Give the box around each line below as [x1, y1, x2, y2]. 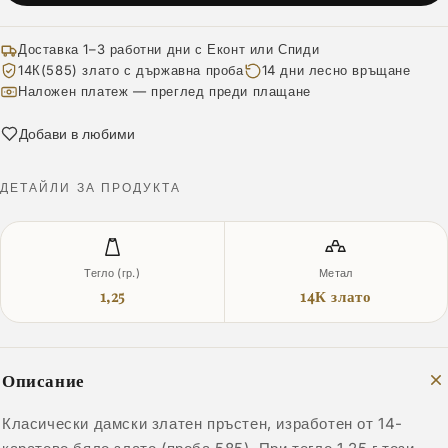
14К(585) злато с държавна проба [18, 62, 244, 78]
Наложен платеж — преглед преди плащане [18, 83, 311, 99]
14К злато [300, 286, 372, 306]
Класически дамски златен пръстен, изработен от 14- [2, 414, 404, 433]
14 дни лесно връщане [261, 62, 411, 78]
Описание [2, 368, 85, 391]
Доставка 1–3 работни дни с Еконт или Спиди [18, 41, 320, 57]
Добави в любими [19, 125, 135, 142]
